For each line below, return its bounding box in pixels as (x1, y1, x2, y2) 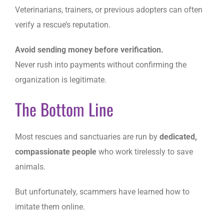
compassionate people (15, 146, 96, 156)
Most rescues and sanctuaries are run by (15, 131, 159, 141)
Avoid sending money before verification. (15, 45, 163, 55)
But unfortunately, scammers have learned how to (15, 186, 189, 196)
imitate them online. (15, 201, 85, 211)
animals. (15, 161, 45, 171)
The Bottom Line (15, 97, 113, 122)
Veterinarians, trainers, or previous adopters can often (15, 5, 202, 15)
